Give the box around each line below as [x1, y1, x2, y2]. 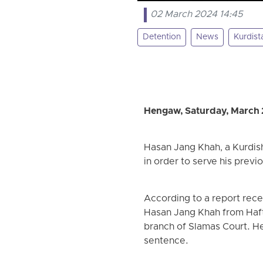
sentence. [144, 235, 189, 247]
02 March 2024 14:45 [150, 8, 244, 21]
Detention [143, 31, 181, 43]
